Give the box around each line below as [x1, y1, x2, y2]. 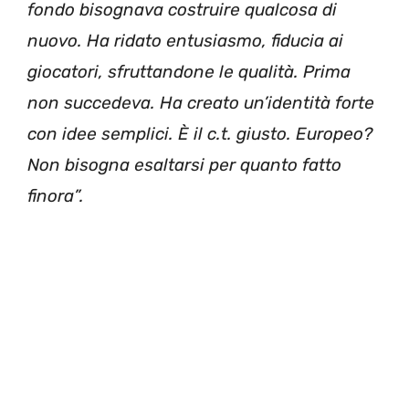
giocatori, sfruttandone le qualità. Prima [27, 61, 351, 82]
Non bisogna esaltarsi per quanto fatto [27, 154, 341, 175]
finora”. [27, 185, 84, 206]
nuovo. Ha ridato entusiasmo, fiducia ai [27, 30, 343, 51]
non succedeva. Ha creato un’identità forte [27, 92, 374, 113]
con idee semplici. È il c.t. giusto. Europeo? [27, 123, 372, 144]
